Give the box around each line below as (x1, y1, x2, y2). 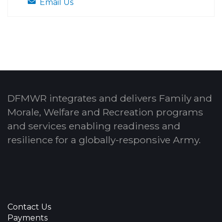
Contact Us (7, 202, 51, 212)
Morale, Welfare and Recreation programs (7, 106, 203, 118)
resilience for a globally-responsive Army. (7, 133, 201, 146)
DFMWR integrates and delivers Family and (7, 92, 212, 104)
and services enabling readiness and (7, 119, 180, 132)
